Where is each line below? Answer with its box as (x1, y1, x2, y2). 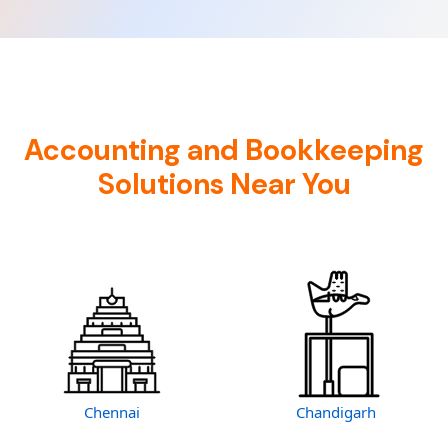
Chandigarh (296, 402, 376, 422)
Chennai (84, 402, 140, 422)
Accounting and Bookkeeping (24, 132, 424, 169)
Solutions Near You (97, 166, 351, 203)
